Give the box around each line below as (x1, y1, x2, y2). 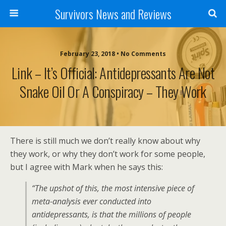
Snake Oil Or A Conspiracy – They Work (20, 81, 206, 102)
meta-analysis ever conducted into (32, 196, 151, 207)
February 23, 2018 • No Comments (60, 49, 166, 58)
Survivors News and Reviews (54, 5, 172, 23)
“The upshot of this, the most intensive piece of (32, 183, 194, 194)
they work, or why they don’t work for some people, (10, 148, 205, 159)
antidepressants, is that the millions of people (32, 209, 191, 220)
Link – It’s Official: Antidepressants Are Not (11, 62, 215, 83)
